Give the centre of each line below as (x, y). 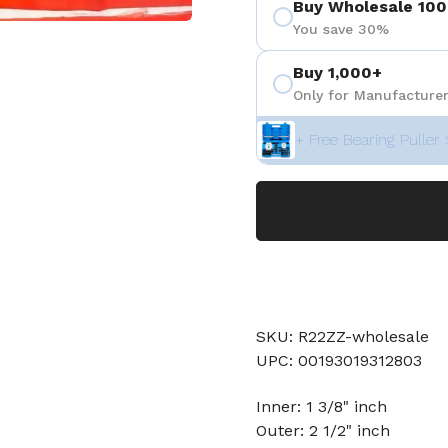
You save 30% (341, 28)
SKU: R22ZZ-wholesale (342, 336)
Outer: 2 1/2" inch (323, 430)
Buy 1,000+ (337, 72)
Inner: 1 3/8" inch (321, 406)
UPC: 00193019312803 (339, 360)
